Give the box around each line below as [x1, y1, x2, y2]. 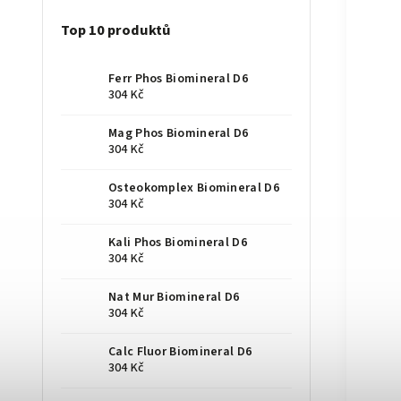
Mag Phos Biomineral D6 [108, 124, 249, 142]
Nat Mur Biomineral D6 [108, 287, 240, 306]
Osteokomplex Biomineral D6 [108, 178, 279, 197]
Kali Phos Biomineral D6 [108, 233, 247, 252]
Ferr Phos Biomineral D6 [108, 69, 248, 88]
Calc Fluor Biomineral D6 [108, 342, 252, 361]
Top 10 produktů [61, 20, 171, 42]
